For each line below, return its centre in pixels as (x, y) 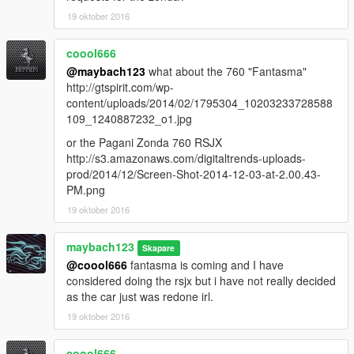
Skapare (159, 247)
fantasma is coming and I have (205, 264)
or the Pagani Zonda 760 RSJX (144, 142)
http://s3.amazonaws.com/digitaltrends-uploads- (186, 158)
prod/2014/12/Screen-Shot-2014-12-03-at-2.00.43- (194, 173)
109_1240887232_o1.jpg (129, 118)
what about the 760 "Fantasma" (226, 71)
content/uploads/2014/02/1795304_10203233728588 (200, 102)
